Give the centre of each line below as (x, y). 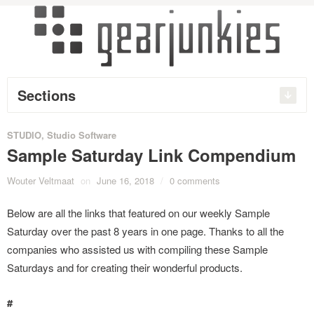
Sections (47, 95)
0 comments (195, 180)
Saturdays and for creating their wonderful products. (125, 267)
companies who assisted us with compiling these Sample (137, 249)
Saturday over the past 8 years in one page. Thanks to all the (145, 231)
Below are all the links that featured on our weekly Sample (138, 213)
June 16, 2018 (125, 180)
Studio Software (82, 135)
